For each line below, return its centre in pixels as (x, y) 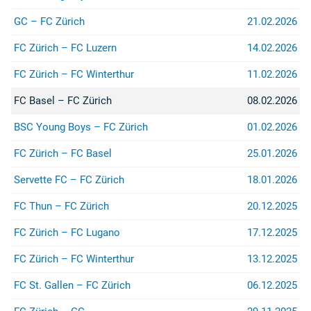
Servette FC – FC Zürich (69, 180)
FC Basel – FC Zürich (63, 101)
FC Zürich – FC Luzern (65, 48)
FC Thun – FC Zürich (61, 206)
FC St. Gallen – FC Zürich (72, 285)
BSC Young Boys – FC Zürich (81, 127)
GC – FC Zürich (49, 22)
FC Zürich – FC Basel (63, 153)
